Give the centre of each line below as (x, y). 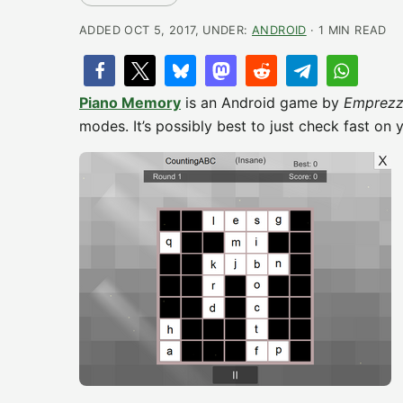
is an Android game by (262, 103)
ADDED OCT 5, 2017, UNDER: (166, 30)
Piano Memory (130, 103)
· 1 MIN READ (346, 30)
